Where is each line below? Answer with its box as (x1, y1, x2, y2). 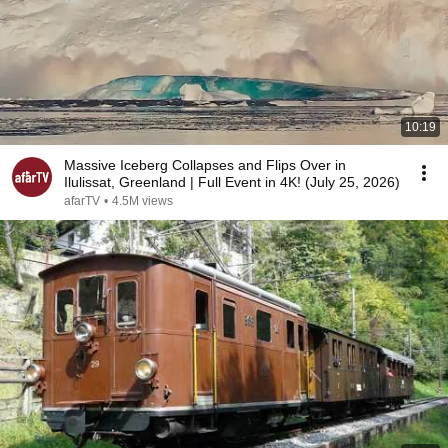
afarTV (64, 194, 100, 208)
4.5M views (112, 194, 173, 208)
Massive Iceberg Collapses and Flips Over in (64, 157, 346, 173)
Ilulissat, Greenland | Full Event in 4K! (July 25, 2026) (64, 174, 400, 190)
